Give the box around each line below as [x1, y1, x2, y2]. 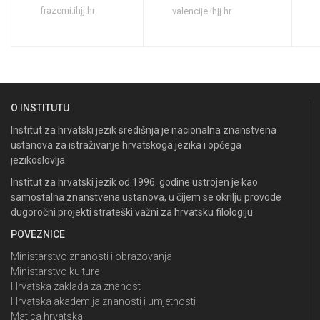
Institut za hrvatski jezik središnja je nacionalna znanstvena [11, 124, 276, 136]
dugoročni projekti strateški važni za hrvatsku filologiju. [11, 206, 255, 218]
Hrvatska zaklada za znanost [11, 281, 141, 292]
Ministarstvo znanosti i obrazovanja [11, 251, 172, 262]
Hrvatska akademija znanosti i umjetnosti [11, 296, 196, 307]
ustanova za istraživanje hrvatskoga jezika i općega [11, 139, 241, 151]
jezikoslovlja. [11, 154, 67, 166]
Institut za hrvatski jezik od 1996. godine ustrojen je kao [11, 176, 258, 188]
